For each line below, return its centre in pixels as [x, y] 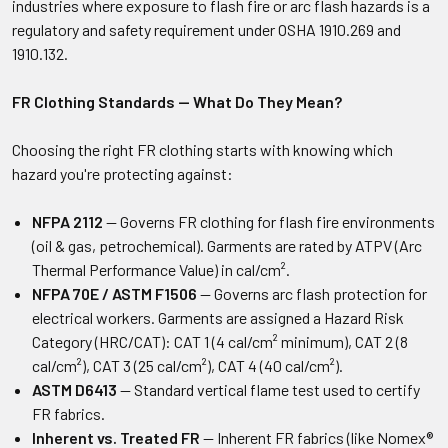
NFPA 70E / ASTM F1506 [114, 293]
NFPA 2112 [67, 221]
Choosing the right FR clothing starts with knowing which [202, 149]
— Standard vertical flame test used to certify [268, 389]
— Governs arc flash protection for [312, 293]
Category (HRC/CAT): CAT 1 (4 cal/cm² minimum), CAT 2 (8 [220, 341]
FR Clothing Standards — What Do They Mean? [177, 101]
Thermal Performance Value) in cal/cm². [161, 269]
